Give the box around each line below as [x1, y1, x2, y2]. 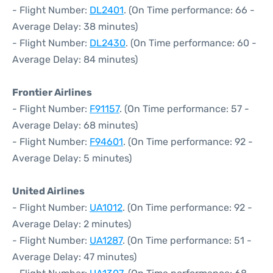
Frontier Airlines [12, 87, 92, 98]
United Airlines [12, 185, 85, 197]
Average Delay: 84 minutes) [12, 54, 138, 65]
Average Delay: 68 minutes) [12, 119, 138, 131]
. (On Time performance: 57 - [119, 103, 249, 115]
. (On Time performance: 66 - [124, 4, 255, 16]
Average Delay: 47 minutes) [12, 251, 136, 263]
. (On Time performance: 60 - [126, 37, 257, 49]
